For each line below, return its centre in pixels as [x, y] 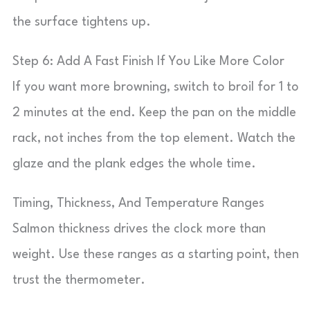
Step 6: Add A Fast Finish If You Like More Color [148, 62]
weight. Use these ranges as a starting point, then [156, 255]
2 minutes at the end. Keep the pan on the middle [154, 113]
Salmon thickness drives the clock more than [139, 229]
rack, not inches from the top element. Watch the [154, 138]
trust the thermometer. [79, 280]
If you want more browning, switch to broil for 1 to [156, 87]
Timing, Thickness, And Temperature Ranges [138, 203]
